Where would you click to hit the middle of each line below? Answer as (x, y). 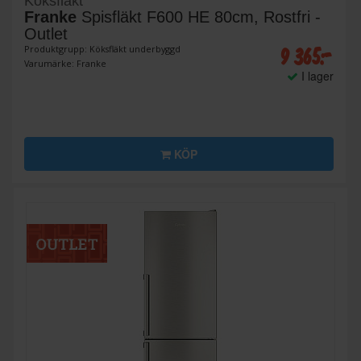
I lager (315, 76)
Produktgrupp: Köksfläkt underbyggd (102, 49)
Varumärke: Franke (65, 64)
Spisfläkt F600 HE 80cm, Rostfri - (199, 17)
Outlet (46, 34)
